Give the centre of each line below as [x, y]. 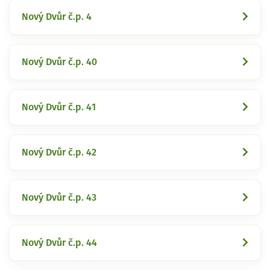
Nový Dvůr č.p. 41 [59, 107]
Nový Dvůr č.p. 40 [59, 62]
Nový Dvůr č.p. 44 [59, 243]
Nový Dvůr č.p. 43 [59, 197]
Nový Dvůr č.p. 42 [59, 152]
